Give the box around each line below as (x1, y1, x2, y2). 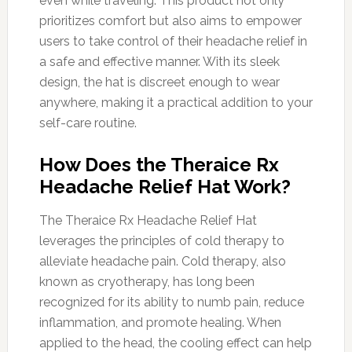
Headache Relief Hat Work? (38, 174, 291, 198)
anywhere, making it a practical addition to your (38, 94, 313, 110)
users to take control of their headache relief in (38, 33, 307, 49)
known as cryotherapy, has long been (38, 273, 255, 289)
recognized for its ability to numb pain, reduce (38, 294, 304, 310)
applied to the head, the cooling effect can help (38, 335, 312, 350)
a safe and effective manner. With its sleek (38, 53, 280, 69)
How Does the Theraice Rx (38, 152, 279, 176)
